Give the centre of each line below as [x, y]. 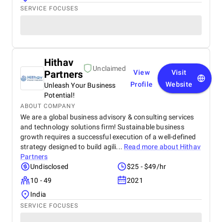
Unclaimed [109, 68]
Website [179, 84]
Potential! [59, 95]
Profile [141, 84]
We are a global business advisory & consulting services [107, 117]
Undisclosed [49, 166]
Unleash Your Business [80, 85]
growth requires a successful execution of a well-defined [108, 137]
